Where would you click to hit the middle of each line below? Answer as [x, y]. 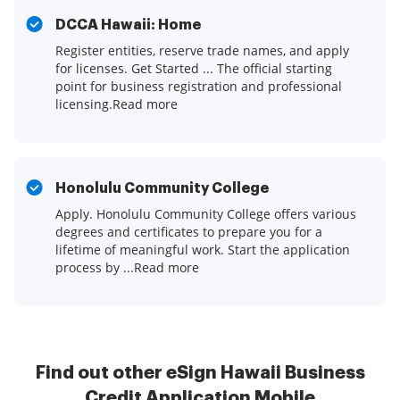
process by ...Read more [127, 268]
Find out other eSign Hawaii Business [200, 373]
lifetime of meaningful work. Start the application [203, 250]
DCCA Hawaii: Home [128, 25]
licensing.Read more [117, 104]
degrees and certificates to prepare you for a [189, 232]
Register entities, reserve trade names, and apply [202, 51]
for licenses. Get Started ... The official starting [194, 69]
